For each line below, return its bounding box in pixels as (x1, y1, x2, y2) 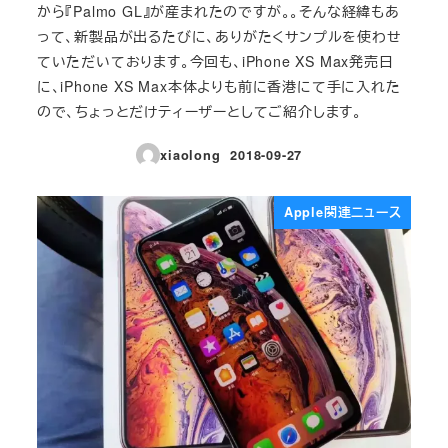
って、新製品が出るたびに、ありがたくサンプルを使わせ (36, 25, 402, 46)
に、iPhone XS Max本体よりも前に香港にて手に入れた (36, 75, 401, 96)
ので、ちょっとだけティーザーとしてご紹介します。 (36, 100, 362, 121)
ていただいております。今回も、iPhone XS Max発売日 (36, 50, 394, 71)
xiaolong (160, 145, 221, 164)
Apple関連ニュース (283, 202, 402, 221)
